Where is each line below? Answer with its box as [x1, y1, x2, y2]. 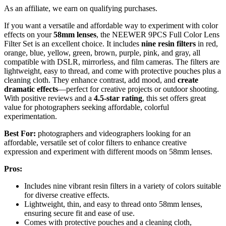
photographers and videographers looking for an [36, 129, 191, 138]
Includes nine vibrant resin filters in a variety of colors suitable [24, 181, 221, 190]
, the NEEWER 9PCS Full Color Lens [96, 30, 219, 39]
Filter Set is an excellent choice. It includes [4, 39, 141, 48]
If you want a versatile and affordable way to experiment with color [4, 21, 218, 30]
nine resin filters [141, 39, 196, 48]
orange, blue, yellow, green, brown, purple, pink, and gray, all [4, 48, 200, 57]
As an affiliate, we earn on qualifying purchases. [4, 4, 157, 13]
